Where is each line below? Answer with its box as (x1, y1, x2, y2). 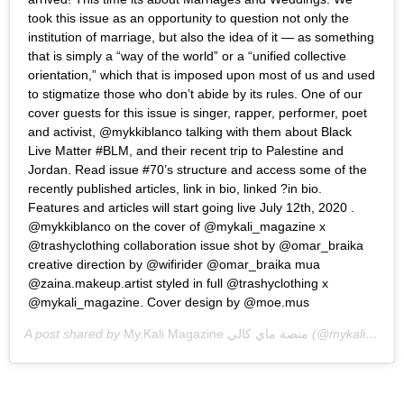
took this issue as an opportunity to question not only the (28, 11, 349, 26)
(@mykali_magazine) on (308, 326, 365, 342)
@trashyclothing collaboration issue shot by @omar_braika (28, 238, 363, 253)
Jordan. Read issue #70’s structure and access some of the (28, 162, 367, 178)
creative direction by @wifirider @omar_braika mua (28, 257, 320, 272)
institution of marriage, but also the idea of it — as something (28, 30, 374, 45)
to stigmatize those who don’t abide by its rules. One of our (28, 87, 363, 102)
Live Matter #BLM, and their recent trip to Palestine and (28, 143, 344, 159)
